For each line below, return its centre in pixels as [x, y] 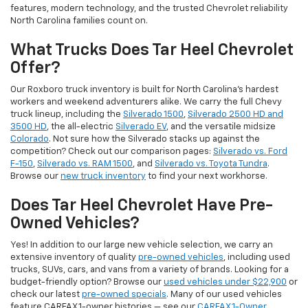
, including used [257, 258]
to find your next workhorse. [207, 177]
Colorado [30, 140]
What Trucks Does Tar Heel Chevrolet [152, 51]
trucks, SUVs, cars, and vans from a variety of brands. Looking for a [150, 270]
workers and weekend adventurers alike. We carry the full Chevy [146, 102]
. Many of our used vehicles [224, 295]
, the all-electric [81, 127]
